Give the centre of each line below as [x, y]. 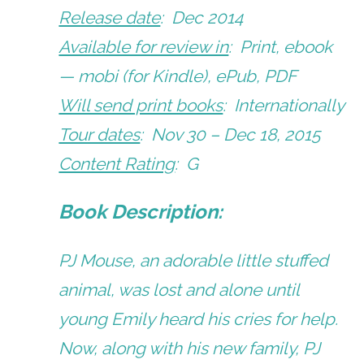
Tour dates [100, 134]
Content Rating [117, 163]
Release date [110, 17]
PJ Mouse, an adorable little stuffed [194, 260]
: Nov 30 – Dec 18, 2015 [230, 134]
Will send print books [141, 105]
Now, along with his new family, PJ [190, 348]
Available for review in [144, 46]
